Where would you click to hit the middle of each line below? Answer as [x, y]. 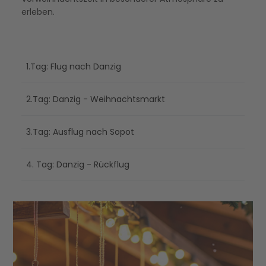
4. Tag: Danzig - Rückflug [78, 165]
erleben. [38, 12]
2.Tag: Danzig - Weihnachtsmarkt [96, 99]
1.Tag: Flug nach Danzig [74, 67]
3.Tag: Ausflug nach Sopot [80, 132]
